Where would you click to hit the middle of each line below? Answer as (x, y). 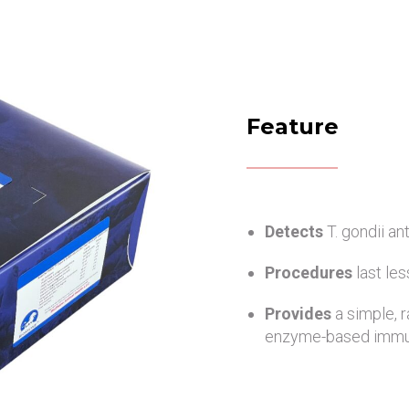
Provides (300, 314)
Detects (296, 232)
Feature (293, 127)
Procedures (310, 273)
